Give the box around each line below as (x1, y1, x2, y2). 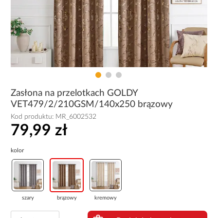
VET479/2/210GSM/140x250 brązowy (11, 100, 173, 109)
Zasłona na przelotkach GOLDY (11, 89, 138, 98)
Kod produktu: (11, 113, 56, 120)
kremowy (94, 195, 117, 200)
